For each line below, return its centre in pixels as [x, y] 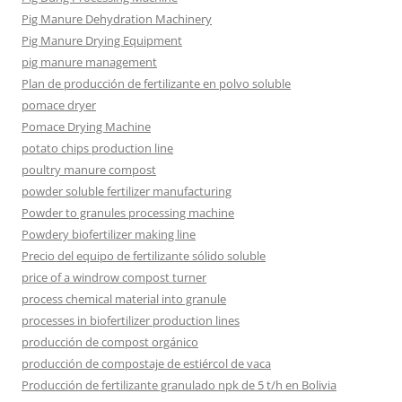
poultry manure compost [89, 169]
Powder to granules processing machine [128, 212]
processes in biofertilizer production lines [131, 320]
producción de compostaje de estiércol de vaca [146, 363]
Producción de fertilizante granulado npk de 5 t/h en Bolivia [179, 385]
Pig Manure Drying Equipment [102, 40]
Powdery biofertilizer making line [109, 234]
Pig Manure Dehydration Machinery [117, 18]
